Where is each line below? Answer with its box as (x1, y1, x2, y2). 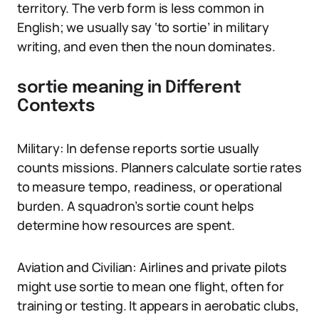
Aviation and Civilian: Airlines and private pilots (17, 258, 288, 276)
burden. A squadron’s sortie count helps (17, 197, 254, 214)
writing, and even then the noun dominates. (17, 38, 276, 55)
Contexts (17, 98, 95, 115)
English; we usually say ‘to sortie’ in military (17, 19, 269, 36)
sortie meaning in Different (17, 79, 241, 97)
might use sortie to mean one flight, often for (17, 278, 284, 295)
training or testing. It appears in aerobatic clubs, (17, 297, 299, 314)
